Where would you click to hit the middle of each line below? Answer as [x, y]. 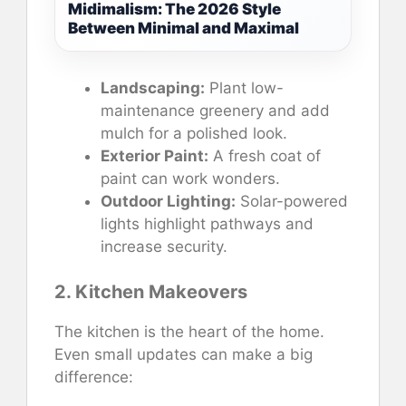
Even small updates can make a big [184, 355]
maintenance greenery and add [215, 110]
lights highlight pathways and [207, 223]
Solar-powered [292, 201]
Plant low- [244, 87]
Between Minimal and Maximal [184, 28]
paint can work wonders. [190, 178]
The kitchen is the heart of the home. [189, 332]
